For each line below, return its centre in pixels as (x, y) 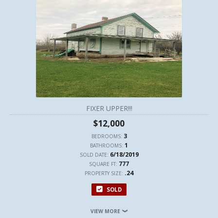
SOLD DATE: (95, 155)
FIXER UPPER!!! (109, 108)
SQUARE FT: (104, 164)
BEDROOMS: (107, 136)
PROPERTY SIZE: (105, 173)
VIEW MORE (106, 211)
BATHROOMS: (107, 145)
